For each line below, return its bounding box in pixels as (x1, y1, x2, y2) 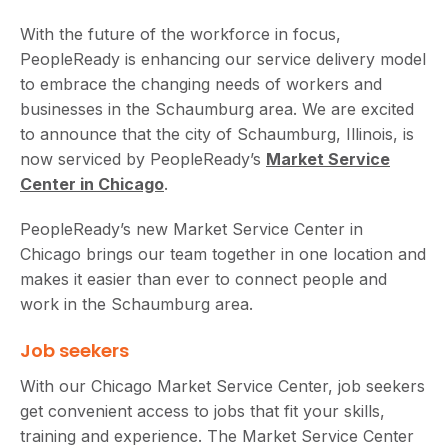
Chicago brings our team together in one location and (20, 243, 426, 264)
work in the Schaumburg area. (20, 293, 253, 314)
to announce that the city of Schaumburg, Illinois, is (20, 123, 414, 144)
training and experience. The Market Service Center (20, 425, 414, 446)
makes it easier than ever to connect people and (20, 268, 387, 289)
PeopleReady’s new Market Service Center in (20, 218, 363, 239)
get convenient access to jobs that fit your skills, (20, 400, 385, 421)
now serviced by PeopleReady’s (20, 148, 266, 169)
